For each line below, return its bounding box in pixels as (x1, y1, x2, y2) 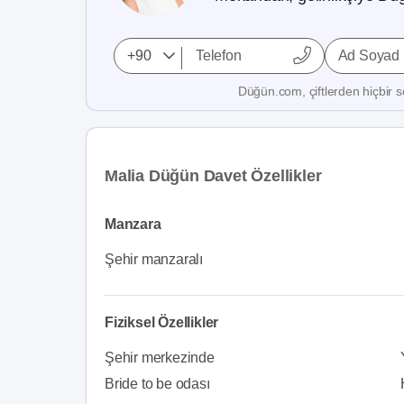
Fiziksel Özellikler (105, 315, 219, 330)
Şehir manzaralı (105, 252, 203, 267)
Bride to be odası (105, 376, 210, 391)
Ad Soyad (337, 48, 400, 63)
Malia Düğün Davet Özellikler (105, 167, 322, 185)
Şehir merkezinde (105, 350, 215, 365)
